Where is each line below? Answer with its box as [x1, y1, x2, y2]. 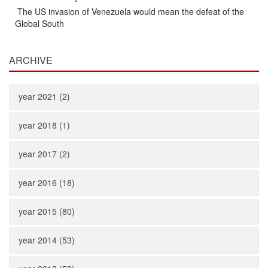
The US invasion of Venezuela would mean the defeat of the [15, 5, 244, 17]
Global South [15, 17, 64, 29]
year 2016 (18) [19, 176, 75, 188]
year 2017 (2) [19, 148, 70, 160]
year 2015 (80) [19, 205, 75, 217]
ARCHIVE [9, 53, 53, 67]
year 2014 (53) [19, 234, 75, 246]
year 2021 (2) [19, 90, 70, 102]
